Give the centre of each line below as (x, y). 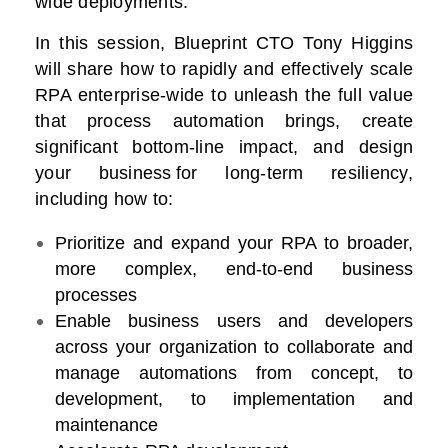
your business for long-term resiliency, (224, 173)
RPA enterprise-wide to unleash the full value (224, 95)
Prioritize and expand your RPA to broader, (234, 243)
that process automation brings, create (224, 121)
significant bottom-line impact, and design (224, 147)
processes (96, 295)
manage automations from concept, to (234, 373)
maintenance (106, 425)
